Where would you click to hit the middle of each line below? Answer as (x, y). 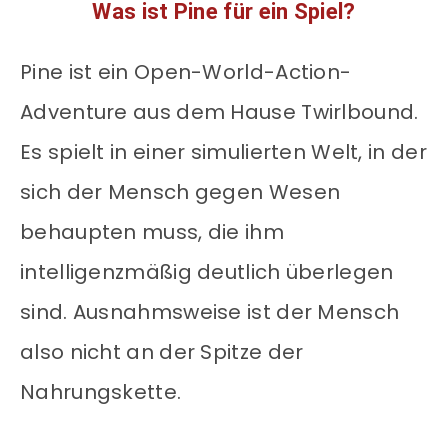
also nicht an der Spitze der (162, 352)
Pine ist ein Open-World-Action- (186, 72)
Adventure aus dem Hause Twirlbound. (219, 112)
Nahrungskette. (101, 392)
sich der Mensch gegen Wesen (180, 192)
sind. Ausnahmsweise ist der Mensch (210, 312)
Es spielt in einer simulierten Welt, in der (223, 152)
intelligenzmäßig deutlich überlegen (207, 272)
